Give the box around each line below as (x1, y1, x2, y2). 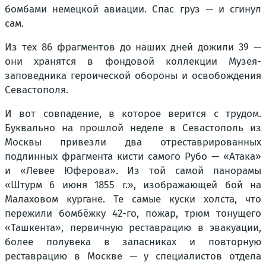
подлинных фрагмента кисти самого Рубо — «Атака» (5, 150, 261, 163)
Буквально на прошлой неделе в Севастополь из (5, 122, 261, 135)
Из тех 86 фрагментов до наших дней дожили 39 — (5, 41, 261, 54)
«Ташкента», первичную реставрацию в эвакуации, (5, 221, 261, 235)
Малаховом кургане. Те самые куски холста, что (5, 193, 261, 206)
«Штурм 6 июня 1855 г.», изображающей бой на (5, 179, 261, 192)
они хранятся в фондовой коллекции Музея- (5, 55, 261, 68)
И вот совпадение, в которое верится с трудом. (5, 107, 261, 121)
